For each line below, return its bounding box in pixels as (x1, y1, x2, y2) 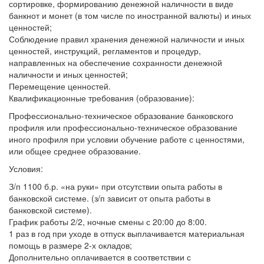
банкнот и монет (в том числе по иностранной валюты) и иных (9, 9, 251, 21)
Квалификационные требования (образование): (9, 92, 194, 104)
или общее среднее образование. (9, 145, 141, 157)
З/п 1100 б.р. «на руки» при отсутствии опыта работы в (9, 180, 222, 192)
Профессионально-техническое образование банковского (9, 110, 233, 121)
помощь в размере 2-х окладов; (9, 239, 132, 251)
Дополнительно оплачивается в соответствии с (9, 251, 191, 263)
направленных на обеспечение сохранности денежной (9, 57, 222, 68)
